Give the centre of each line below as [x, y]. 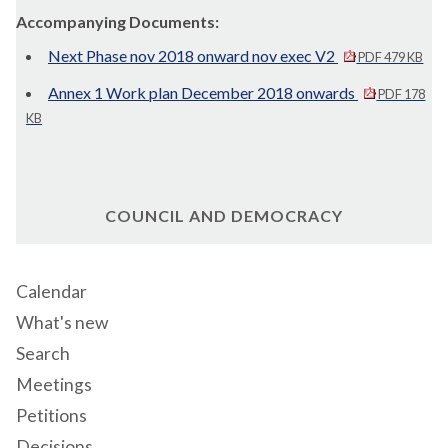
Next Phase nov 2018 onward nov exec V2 [193, 55]
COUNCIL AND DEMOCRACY [224, 215]
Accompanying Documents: [117, 21]
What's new [62, 322]
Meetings [54, 384]
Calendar [51, 291]
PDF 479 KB [390, 56]
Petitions [51, 415]
